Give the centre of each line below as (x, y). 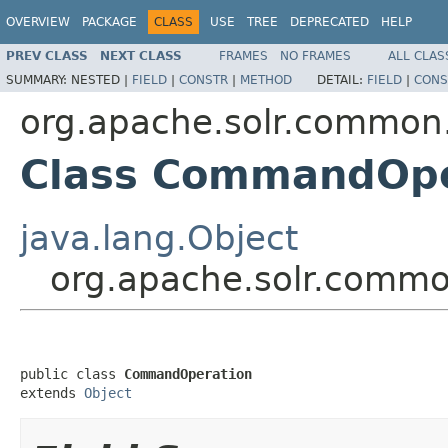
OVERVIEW (38, 22)
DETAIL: (342, 79)
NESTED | (101, 79)
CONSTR (203, 79)
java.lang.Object (159, 237)
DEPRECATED (329, 22)
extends (52, 392)
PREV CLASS (47, 55)
